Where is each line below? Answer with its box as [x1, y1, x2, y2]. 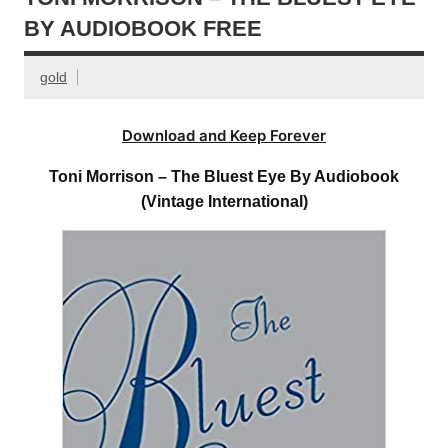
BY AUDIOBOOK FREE [24, 16, 262, 42]
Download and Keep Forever [122, 126, 326, 146]
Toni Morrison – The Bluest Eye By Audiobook [49, 168, 399, 186]
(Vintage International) [140, 193, 308, 211]
